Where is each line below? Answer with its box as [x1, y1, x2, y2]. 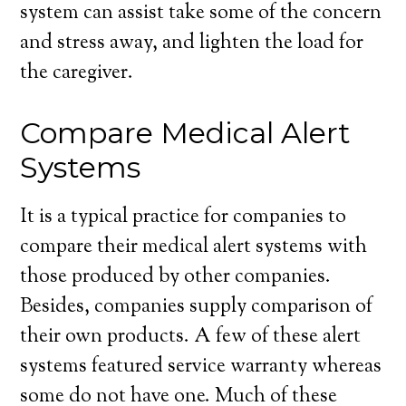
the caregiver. [20, 59, 134, 88]
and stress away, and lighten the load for [20, 29, 364, 58]
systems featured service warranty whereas [20, 353, 382, 382]
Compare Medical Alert [20, 115, 352, 150]
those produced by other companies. [20, 263, 332, 292]
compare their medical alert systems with [20, 233, 368, 262]
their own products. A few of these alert [20, 323, 362, 352]
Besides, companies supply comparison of [20, 293, 373, 322]
